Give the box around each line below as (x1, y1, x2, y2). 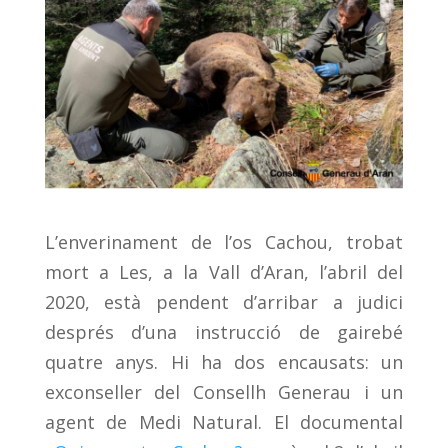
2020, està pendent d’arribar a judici (44, 289, 404, 314)
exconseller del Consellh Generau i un (44, 379, 404, 404)
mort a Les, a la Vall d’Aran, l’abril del (44, 259, 404, 284)
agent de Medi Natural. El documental (44, 409, 404, 434)
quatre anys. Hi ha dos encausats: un (44, 349, 404, 374)
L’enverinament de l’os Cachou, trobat (44, 229, 404, 254)
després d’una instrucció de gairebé (44, 319, 404, 344)
